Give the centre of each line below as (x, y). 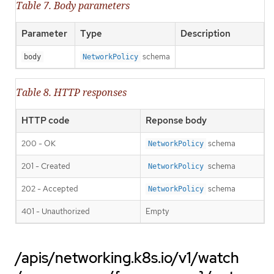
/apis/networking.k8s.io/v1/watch (127, 257)
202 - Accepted (50, 188)
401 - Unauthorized (56, 211)
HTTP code (46, 120)
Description (206, 33)
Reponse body (176, 120)
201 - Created (46, 166)
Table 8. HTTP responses (71, 92)
